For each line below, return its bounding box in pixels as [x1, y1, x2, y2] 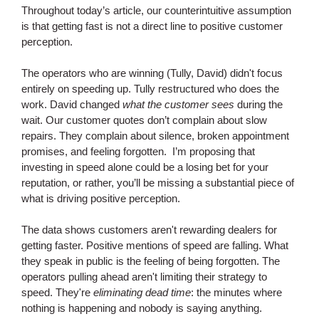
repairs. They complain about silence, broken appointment [21, 130, 289, 142]
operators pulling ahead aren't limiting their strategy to [21, 271, 267, 283]
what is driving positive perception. [21, 192, 183, 204]
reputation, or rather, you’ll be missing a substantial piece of [21, 177, 294, 189]
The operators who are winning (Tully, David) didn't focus [21, 67, 283, 79]
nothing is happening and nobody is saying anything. [21, 302, 262, 314]
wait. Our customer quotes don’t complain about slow [21, 114, 267, 126]
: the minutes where [191, 286, 282, 298]
